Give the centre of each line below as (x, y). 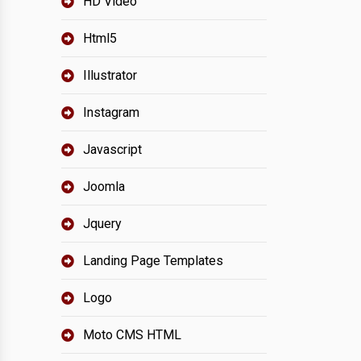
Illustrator (110, 75)
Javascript (112, 149)
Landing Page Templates (153, 261)
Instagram (111, 112)
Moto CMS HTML (132, 335)
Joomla (104, 187)
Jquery (102, 224)
